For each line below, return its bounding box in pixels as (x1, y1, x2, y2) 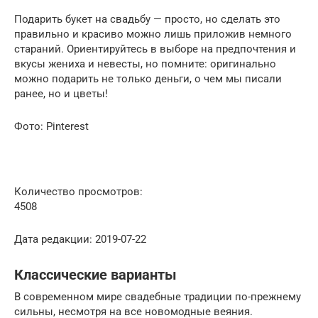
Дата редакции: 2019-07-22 (14, 232, 146, 246)
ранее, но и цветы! (14, 87, 108, 100)
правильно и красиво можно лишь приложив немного (14, 27, 292, 40)
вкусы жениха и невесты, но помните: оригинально (14, 57, 276, 70)
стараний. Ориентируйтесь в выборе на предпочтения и (14, 42, 296, 55)
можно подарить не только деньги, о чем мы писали (14, 72, 282, 85)
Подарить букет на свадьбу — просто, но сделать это (14, 12, 280, 26)
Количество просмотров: (14, 185, 143, 198)
